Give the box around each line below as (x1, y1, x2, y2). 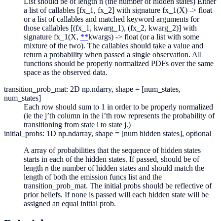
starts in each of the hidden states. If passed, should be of (24, 154, 199, 163)
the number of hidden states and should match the (49, 163, 204, 172)
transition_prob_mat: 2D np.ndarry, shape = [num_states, (4, 84, 181, 93)
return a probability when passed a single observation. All (24, 50, 202, 59)
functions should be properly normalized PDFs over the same (24, 59, 214, 68)
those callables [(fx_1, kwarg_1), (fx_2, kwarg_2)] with (24, 23, 197, 32)
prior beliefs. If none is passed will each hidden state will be (24, 190, 209, 199)
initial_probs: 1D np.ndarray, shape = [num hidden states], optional (4, 129, 211, 138)
